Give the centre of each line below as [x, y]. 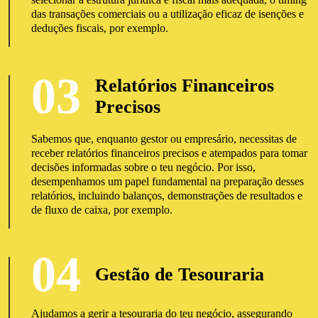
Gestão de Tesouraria [179, 274]
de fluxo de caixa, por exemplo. [102, 210]
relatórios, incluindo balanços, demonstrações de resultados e [166, 196]
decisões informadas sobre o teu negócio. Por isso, [143, 167]
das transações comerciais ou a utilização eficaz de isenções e [167, 14]
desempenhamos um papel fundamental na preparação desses [167, 181]
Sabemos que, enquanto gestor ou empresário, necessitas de [164, 139]
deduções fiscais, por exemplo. [99, 28]
